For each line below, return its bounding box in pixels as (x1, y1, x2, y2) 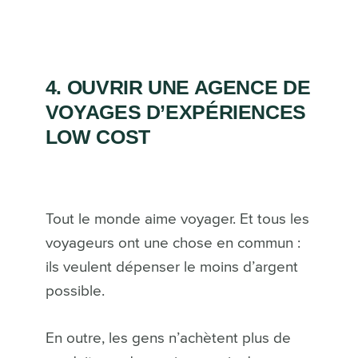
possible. (45, 283, 105, 299)
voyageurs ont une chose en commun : (45, 235, 300, 251)
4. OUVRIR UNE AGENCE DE (45, 75, 311, 98)
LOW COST (45, 125, 150, 148)
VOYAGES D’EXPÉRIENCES (45, 100, 306, 123)
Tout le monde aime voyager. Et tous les (45, 211, 309, 227)
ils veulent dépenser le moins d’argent (45, 259, 298, 275)
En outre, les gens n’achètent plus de (45, 330, 291, 346)
